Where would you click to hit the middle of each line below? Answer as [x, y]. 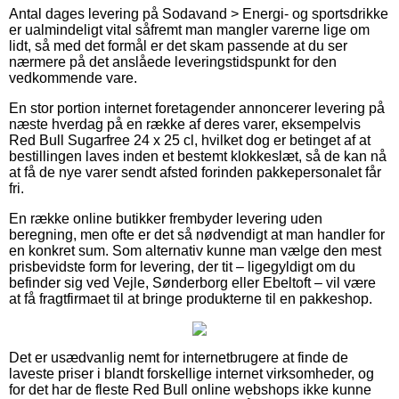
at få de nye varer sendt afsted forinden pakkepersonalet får [195, 172]
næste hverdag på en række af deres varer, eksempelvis [185, 124]
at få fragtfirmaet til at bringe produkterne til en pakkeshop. [191, 298]
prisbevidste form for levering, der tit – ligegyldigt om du [182, 266]
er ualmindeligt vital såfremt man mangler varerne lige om [189, 29]
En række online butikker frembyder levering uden [166, 218]
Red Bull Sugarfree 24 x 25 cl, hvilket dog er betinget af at [190, 140]
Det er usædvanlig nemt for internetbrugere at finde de [179, 357]
